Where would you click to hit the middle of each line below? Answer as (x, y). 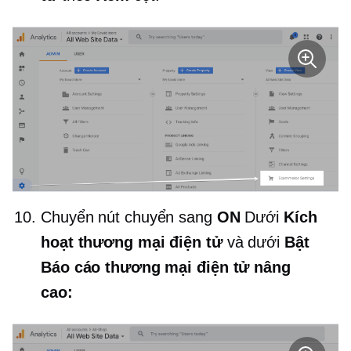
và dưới (255, 242)
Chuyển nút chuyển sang (129, 217)
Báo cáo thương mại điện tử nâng (166, 267)
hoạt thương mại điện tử (134, 242)
